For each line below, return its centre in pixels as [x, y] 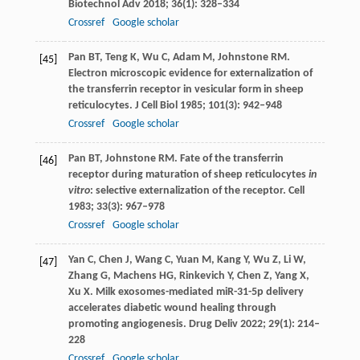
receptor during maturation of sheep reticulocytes [188, 174]
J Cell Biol [156, 105]
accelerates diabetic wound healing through [172, 308]
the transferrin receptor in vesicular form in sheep [186, 89]
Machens [135, 276]
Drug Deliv [213, 324]
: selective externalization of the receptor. [189, 190]
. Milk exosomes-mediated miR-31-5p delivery [196, 292]
